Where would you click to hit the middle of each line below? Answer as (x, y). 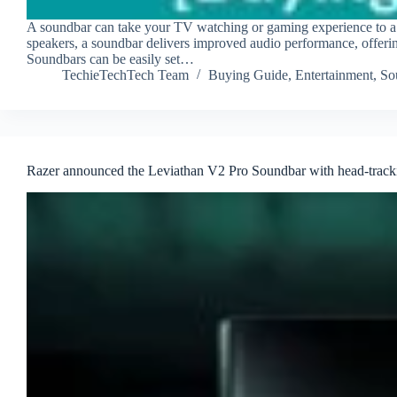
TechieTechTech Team (125, 75)
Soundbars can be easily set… (110, 59)
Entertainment (334, 75)
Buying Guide (248, 75)
